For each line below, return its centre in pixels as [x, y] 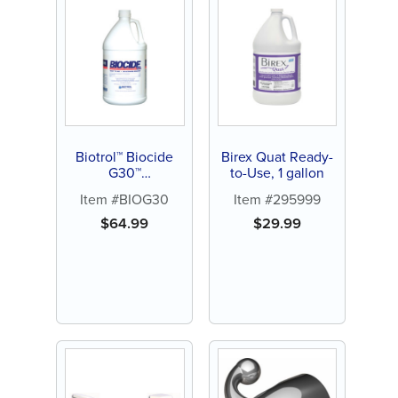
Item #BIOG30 [125, 199]
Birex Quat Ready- [277, 157]
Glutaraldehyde [124, 189]
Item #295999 [277, 199]
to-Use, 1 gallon [277, 173]
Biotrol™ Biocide [125, 157]
